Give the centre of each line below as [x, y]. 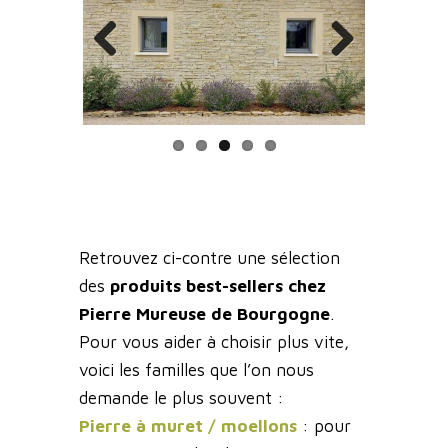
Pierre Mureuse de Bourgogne [204, 314]
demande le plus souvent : [181, 398]
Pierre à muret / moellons [188, 426]
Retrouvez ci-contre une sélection [209, 258]
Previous [126, 75]
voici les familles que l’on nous [196, 370]
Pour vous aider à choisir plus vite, [214, 342]
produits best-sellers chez [218, 286]
